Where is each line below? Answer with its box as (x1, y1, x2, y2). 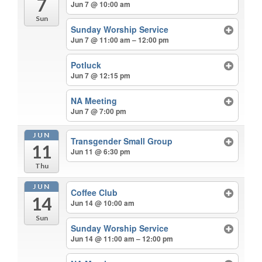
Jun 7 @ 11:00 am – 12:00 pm (71, 34, 170, 45)
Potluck (71, 59, 102, 71)
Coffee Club (71, 187, 118, 199)
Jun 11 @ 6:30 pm (71, 146, 131, 157)
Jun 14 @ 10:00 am (71, 198, 135, 209)
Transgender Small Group (71, 135, 173, 147)
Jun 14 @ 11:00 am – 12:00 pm (71, 233, 174, 244)
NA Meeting (71, 95, 118, 107)
